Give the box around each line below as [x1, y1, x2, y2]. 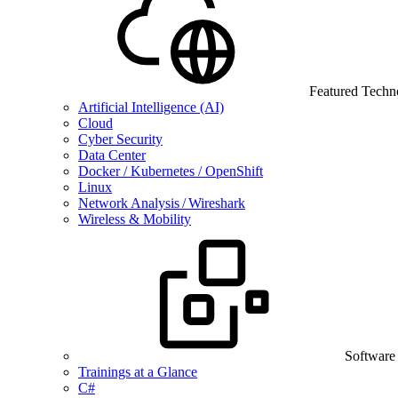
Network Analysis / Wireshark [78, 195, 245, 211]
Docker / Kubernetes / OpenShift [78, 163, 263, 179]
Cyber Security [78, 131, 163, 147]
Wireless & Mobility [78, 211, 191, 227]
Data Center [78, 147, 146, 163]
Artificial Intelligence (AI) [78, 99, 224, 115]
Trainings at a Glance [78, 364, 197, 379]
